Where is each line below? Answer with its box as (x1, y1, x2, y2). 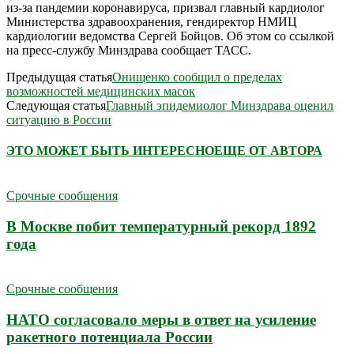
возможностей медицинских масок (6, 84, 195, 98)
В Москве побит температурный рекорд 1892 (6, 218, 316, 235)
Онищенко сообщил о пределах (112, 70, 282, 84)
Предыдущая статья (6, 70, 112, 84)
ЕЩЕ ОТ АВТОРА (214, 144, 322, 158)
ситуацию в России (6, 112, 111, 126)
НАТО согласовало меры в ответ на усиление (6, 311, 316, 328)
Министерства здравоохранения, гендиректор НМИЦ (6, 14, 297, 28)
